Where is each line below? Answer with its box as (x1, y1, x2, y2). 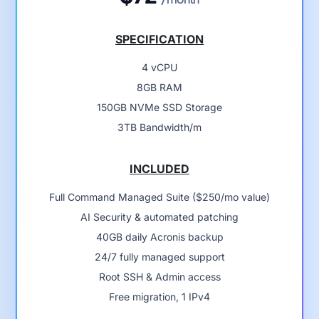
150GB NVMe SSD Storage (97, 100, 222, 113)
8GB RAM (137, 80, 182, 93)
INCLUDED (130, 161, 189, 176)
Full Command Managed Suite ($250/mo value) (49, 190, 270, 203)
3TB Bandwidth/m (117, 120, 202, 133)
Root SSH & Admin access (98, 270, 221, 283)
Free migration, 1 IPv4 (109, 290, 210, 303)
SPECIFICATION (115, 31, 204, 46)
